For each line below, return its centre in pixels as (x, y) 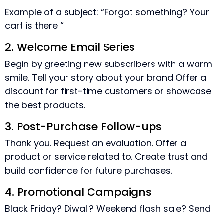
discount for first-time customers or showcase (108, 91)
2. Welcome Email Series (70, 47)
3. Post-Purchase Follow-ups (83, 126)
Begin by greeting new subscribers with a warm (109, 64)
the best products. (45, 105)
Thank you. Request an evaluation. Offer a (96, 143)
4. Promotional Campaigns (78, 192)
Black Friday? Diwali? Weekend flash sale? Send (108, 208)
